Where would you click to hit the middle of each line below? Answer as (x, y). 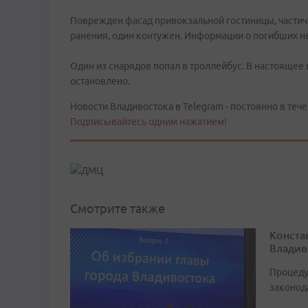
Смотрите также (118, 209)
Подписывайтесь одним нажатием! (148, 122)
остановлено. (100, 81)
